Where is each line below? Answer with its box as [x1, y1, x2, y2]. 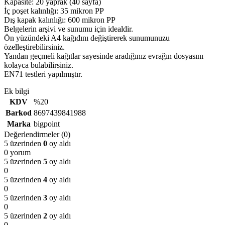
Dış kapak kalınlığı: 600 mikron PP [4, 15, 116, 24]
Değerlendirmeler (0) [4, 130, 70, 139]
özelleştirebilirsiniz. [4, 42, 65, 51]
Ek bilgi [4, 86, 29, 95]
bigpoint [34, 119, 60, 128]
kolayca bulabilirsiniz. [4, 60, 73, 69]
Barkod [6, 108, 32, 117]
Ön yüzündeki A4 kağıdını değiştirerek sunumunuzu [4, 33, 170, 42]
